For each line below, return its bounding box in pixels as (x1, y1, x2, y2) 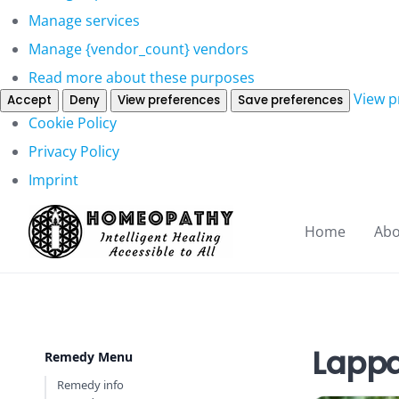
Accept (7, 91, 52, 109)
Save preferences (238, 91, 343, 109)
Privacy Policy (28, 141, 119, 161)
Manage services (28, 10, 140, 30)
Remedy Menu (45, 347, 133, 365)
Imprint (28, 169, 78, 190)
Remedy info (57, 376, 124, 393)
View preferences (118, 91, 220, 109)
